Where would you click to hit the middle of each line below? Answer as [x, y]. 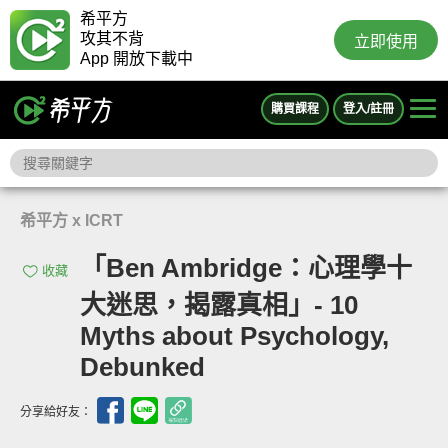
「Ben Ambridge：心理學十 [246, 268]
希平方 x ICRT [71, 220]
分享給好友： [57, 411]
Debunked [142, 367]
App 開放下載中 [136, 58]
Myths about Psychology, [234, 336]
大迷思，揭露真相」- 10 [219, 305]
